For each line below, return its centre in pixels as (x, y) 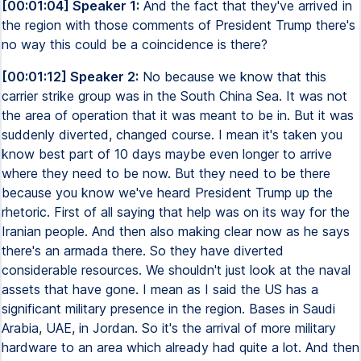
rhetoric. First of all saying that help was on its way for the (176, 212)
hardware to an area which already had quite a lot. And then (180, 347)
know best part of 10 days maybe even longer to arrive (167, 154)
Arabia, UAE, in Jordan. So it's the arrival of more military (169, 328)
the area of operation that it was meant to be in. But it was (178, 115)
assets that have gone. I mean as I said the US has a (160, 289)
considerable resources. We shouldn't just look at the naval (176, 270)
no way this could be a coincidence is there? (135, 44)
